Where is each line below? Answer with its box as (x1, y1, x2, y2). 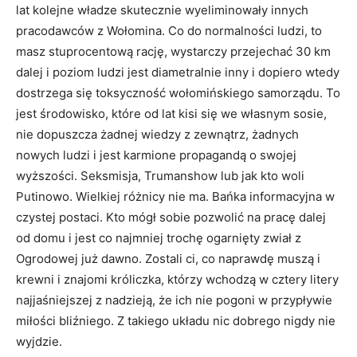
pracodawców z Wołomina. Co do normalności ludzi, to (16, 22, 322, 38)
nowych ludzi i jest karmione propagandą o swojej (16, 147, 296, 163)
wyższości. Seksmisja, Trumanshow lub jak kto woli (16, 167, 304, 183)
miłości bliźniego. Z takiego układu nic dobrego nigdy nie (16, 312, 335, 328)
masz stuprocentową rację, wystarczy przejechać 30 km (16, 43, 331, 59)
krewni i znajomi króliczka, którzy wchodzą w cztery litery (16, 271, 339, 287)
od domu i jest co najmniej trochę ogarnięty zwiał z (16, 229, 301, 245)
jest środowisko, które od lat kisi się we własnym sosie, (16, 105, 327, 121)
